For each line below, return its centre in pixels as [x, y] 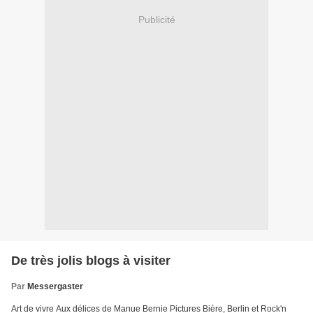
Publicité [156, 20]
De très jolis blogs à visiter [91, 260]
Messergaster [55, 286]
